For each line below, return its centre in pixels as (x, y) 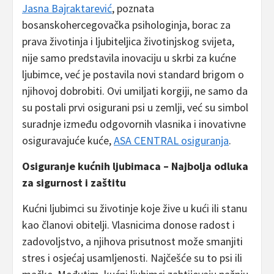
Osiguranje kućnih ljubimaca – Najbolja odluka (135, 166)
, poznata (133, 9)
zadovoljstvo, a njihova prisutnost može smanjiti (132, 242)
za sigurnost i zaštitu (74, 183)
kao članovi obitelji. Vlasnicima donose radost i (128, 225)
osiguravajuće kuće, (68, 141)
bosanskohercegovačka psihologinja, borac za (126, 25)
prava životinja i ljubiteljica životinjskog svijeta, (128, 42)
